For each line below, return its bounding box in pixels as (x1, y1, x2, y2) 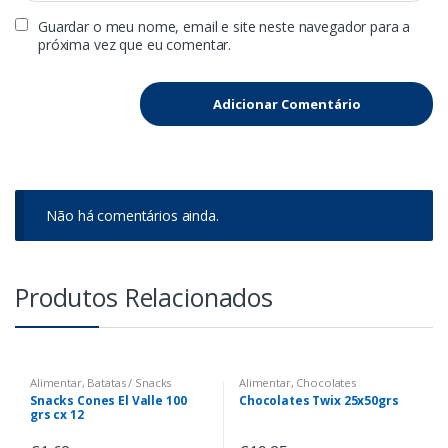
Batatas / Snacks (87, 375, 172, 391)
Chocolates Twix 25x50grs (238, 392, 399, 410)
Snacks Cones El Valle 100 (29, 392, 187, 410)
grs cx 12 (29, 406, 84, 424)
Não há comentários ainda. (46, 205, 219, 225)
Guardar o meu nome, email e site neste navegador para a (38, 16, 411, 36)
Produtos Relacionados (15, 280, 274, 315)
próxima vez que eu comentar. (38, 34, 232, 54)
